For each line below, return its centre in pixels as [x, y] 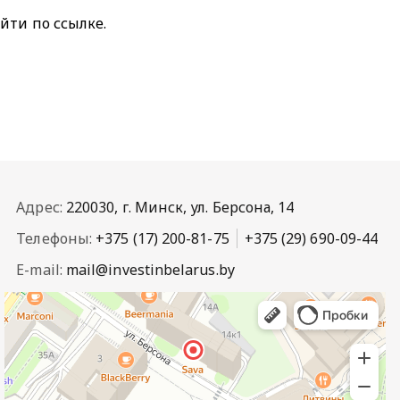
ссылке [78, 23]
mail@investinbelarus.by [150, 269]
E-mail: [41, 269]
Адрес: [41, 207]
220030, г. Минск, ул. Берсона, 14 [180, 207]
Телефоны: [56, 238]
